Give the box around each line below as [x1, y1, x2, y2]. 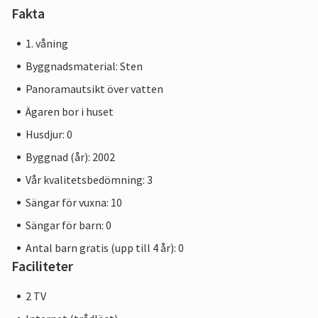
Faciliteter [11, 257, 73, 275]
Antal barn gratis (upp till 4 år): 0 [26, 241, 184, 256]
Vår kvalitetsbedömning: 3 [26, 172, 153, 187]
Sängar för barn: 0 [26, 218, 111, 233]
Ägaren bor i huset [26, 104, 114, 119]
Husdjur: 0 [26, 127, 72, 142]
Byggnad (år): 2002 [26, 150, 115, 165]
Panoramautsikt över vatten [26, 82, 163, 97]
